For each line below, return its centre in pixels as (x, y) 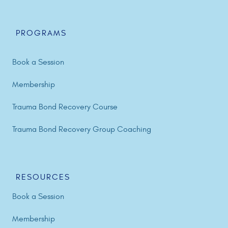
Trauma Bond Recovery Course (65, 107)
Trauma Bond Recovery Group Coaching (82, 129)
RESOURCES (43, 177)
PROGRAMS (41, 33)
